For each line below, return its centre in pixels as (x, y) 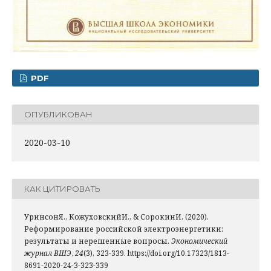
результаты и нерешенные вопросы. (98, 241)
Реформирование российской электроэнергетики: (124, 229)
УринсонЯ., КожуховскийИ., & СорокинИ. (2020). (116, 217)
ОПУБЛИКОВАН (58, 115)
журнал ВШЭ (48, 253)
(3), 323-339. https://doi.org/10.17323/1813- (156, 253)
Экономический (199, 241)
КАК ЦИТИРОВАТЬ (62, 189)
